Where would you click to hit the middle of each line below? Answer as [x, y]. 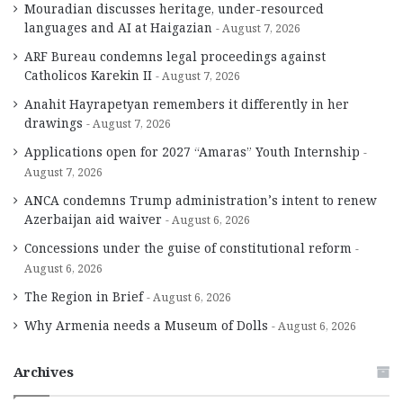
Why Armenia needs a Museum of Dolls [146, 325]
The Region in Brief [84, 296]
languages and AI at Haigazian [118, 27]
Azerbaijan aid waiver [93, 219]
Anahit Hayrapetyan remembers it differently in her [187, 103]
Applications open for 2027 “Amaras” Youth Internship [192, 151]
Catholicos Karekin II [88, 75]
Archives [44, 371]
